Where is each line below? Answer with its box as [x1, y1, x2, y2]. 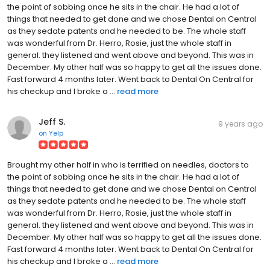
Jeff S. [39, 116, 65, 128]
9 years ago [218, 119, 263, 130]
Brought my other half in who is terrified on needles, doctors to [7, 159, 249, 171]
